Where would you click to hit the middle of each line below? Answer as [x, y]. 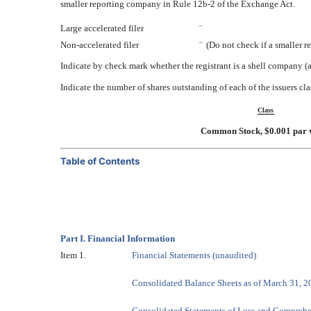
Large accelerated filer [102, 28]
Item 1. [73, 255]
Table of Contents [100, 161]
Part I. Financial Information [118, 238]
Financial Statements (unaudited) [194, 255]
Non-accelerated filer [100, 45]
